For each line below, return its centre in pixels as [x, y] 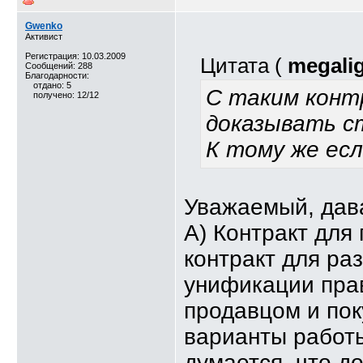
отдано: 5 [52, 85]
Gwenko [44, 26]
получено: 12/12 [66, 95]
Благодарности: [57, 75]
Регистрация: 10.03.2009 [75, 56]
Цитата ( [244, 66]
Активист [44, 36]
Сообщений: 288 [59, 66]
